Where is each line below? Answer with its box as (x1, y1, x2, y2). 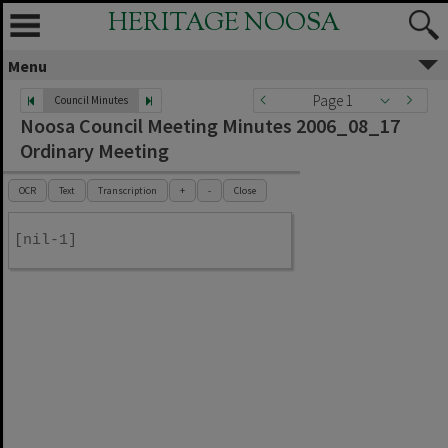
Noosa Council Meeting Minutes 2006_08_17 (20, 113, 400, 138)
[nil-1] (14, 232, 77, 249)
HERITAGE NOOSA (108, 6, 340, 42)
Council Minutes (54, 93, 128, 107)
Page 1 (313, 91, 353, 110)
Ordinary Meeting (20, 138, 169, 163)
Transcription (98, 184, 157, 197)
